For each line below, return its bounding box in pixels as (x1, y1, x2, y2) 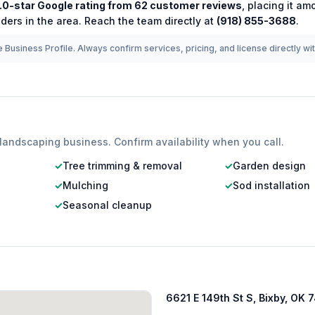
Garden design (233, 160, 307, 172)
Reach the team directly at (82, 15, 217, 27)
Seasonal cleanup (62, 199, 152, 211)
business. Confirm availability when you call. (60, 136, 284, 148)
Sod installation (233, 179, 311, 191)
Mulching (62, 179, 108, 191)
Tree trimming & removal (62, 160, 182, 172)
